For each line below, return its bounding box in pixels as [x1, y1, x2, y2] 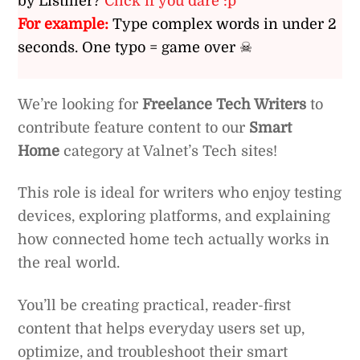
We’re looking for [18, 96, 143, 112]
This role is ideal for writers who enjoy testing [18, 185, 342, 202]
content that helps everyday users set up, [18, 320, 305, 337]
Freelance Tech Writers [142, 96, 307, 112]
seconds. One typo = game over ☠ [18, 39, 253, 56]
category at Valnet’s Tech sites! [59, 142, 282, 159]
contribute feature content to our [18, 119, 250, 136]
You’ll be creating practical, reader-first [18, 297, 292, 313]
